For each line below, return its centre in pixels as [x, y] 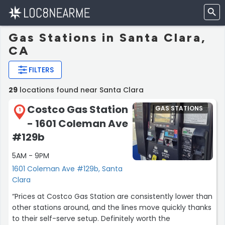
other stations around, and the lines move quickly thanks [112, 207]
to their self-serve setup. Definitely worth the [57, 218]
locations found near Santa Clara [81, 90]
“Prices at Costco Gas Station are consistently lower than [112, 196]
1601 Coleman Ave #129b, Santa [67, 168]
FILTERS [41, 70]
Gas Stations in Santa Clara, [107, 37]
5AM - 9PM [31, 155]
